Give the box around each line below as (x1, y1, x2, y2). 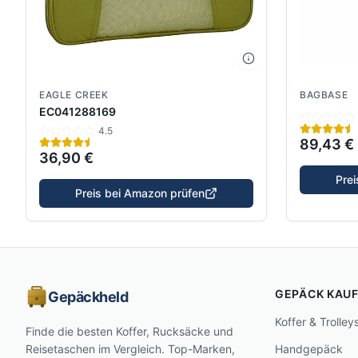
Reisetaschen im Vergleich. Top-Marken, (26, 341, 235, 356)
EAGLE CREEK (39, 88, 109, 101)
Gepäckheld (48, 288, 129, 305)
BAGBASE (300, 88, 348, 101)
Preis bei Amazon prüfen (75, 185, 205, 200)
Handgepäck (275, 341, 343, 356)
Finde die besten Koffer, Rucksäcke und (26, 324, 233, 338)
